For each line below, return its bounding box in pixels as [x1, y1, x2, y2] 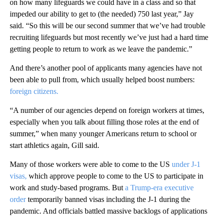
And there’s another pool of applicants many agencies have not [10, 63, 202, 72]
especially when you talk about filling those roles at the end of [10, 117, 199, 126]
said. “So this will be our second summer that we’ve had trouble [10, 21, 205, 30]
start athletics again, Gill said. [10, 141, 99, 149]
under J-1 [172, 160, 200, 168]
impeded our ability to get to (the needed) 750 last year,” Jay [10, 9, 194, 18]
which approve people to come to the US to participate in [27, 171, 203, 180]
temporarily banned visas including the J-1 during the [28, 195, 190, 203]
